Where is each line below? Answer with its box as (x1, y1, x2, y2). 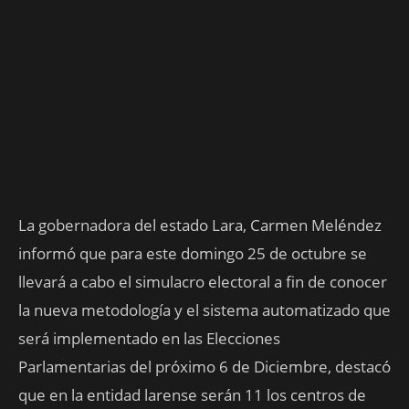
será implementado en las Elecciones (18, 328, 280, 350)
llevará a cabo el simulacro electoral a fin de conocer (18, 271, 387, 293)
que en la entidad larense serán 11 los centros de (18, 384, 366, 406)
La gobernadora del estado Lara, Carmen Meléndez (18, 215, 382, 236)
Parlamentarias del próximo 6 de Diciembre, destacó (18, 356, 391, 378)
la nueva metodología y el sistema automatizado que (18, 299, 391, 321)
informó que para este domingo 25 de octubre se (18, 243, 367, 265)
